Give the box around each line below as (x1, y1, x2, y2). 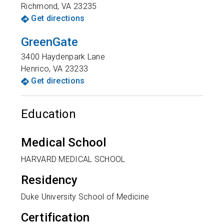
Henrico (21, 64, 49, 73)
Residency (21, 173, 78, 187)
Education (21, 107, 76, 121)
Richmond (21, 1, 58, 11)
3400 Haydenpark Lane (21, 52, 105, 61)
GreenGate (21, 35, 78, 49)
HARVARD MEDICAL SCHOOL (21, 154, 125, 164)
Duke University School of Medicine (21, 192, 149, 201)
